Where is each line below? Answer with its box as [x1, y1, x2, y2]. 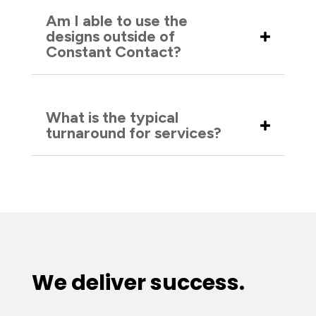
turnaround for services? [45, 123, 221, 142]
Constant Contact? [45, 42, 181, 61]
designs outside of [45, 27, 175, 46]
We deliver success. [31, 268, 245, 298]
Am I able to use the [45, 11, 188, 30]
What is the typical [45, 108, 178, 127]
